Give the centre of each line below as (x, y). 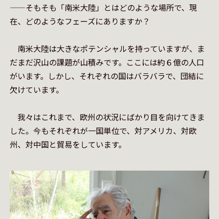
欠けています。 (37, 89)
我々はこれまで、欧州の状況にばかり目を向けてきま (107, 117)
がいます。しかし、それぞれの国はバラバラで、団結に (107, 76)
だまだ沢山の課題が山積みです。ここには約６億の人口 (107, 62)
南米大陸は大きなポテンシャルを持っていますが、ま (107, 48)
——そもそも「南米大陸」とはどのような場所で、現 (103, 7)
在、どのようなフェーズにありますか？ (80, 21)
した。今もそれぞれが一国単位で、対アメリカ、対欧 (103, 131)
